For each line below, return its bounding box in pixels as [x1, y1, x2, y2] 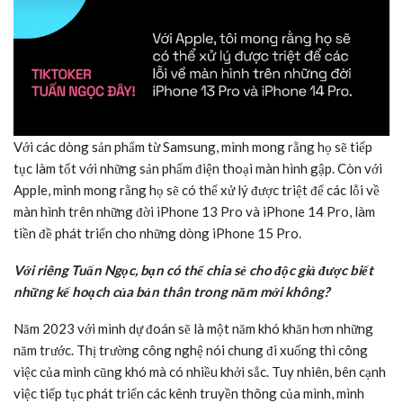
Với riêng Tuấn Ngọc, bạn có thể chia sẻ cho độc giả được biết [13, 261, 373, 278]
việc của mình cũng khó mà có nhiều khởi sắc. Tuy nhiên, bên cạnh [13, 363, 386, 380]
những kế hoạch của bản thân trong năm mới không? [13, 282, 329, 300]
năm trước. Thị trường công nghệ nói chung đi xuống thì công [13, 341, 368, 358]
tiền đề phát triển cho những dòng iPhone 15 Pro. [13, 224, 301, 241]
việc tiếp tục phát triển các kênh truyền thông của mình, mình [13, 384, 364, 401]
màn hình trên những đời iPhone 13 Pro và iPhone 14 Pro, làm [13, 202, 375, 219]
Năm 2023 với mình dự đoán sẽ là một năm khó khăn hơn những [13, 319, 373, 336]
